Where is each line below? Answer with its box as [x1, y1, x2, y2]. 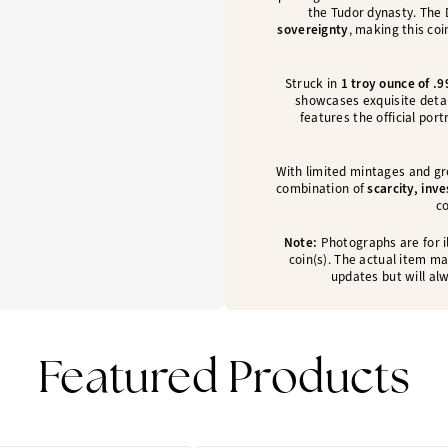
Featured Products [37, 357, 411, 403]
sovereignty [277, 21, 349, 39]
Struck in [284, 75, 341, 93]
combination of [276, 180, 368, 198]
